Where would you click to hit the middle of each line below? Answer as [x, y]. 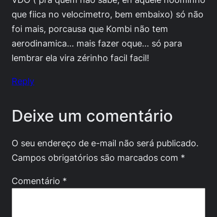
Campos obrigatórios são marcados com [96, 157]
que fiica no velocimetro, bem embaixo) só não [108, 14]
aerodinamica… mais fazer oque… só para [97, 43]
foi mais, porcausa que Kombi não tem [90, 29]
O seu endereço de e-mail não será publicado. [105, 143]
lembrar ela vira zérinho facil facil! [80, 58]
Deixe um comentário [92, 116]
